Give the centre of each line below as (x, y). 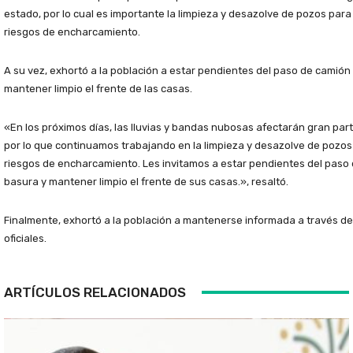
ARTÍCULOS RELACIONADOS (95, 292)
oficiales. (25, 238)
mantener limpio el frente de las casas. (98, 88)
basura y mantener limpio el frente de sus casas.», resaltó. (146, 181)
